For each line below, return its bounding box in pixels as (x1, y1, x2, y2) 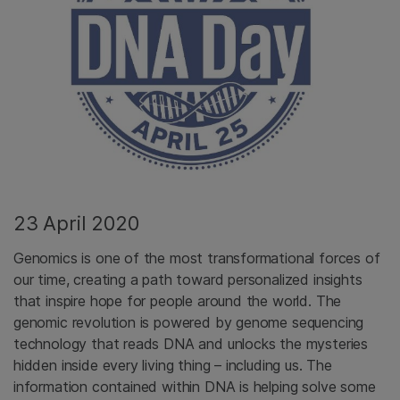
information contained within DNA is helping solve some (13, 378, 376, 396)
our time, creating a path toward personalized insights (13, 271, 362, 289)
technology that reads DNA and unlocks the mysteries (13, 335, 369, 354)
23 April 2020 (13, 212, 139, 236)
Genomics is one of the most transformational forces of (13, 249, 380, 268)
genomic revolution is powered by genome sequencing (13, 313, 364, 332)
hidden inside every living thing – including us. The (13, 356, 332, 375)
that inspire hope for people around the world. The (13, 292, 342, 311)
